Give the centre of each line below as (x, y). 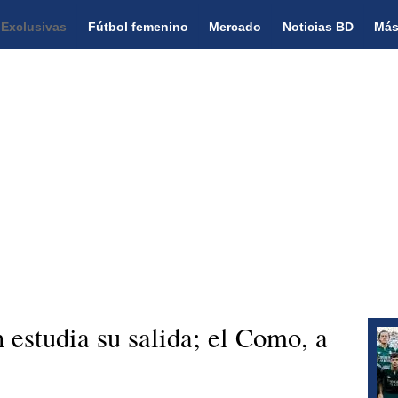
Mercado (235, 26)
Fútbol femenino (138, 26)
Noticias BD (318, 26)
